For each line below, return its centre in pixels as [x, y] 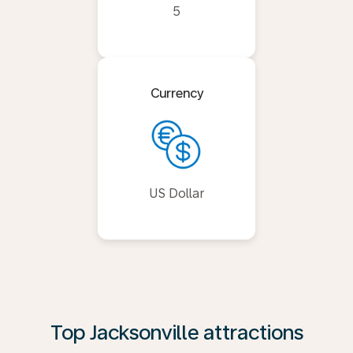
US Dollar [176, 193]
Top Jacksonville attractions [176, 332]
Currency [176, 93]
